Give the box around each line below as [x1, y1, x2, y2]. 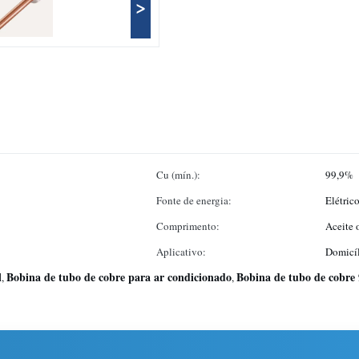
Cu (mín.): [156, 167, 200, 182]
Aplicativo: [156, 244, 206, 259]
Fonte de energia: [156, 193, 232, 208]
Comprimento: [156, 219, 220, 233]
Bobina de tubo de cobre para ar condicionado [6, 268, 232, 285]
